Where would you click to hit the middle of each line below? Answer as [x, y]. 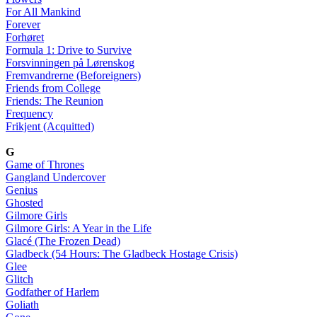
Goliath [22, 304]
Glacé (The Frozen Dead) [63, 241]
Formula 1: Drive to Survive [69, 50]
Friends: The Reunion [54, 100]
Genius [22, 190]
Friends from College [53, 88]
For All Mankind [43, 11]
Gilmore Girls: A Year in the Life [79, 228]
